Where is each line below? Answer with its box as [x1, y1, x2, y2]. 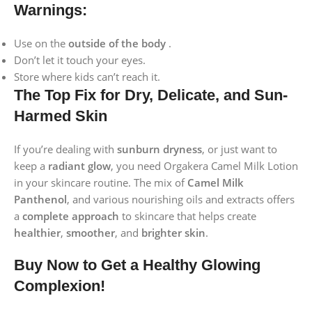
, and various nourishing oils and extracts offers [67, 192, 295, 206]
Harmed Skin [14, 107, 107, 125]
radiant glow [48, 158, 111, 173]
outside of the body [68, 36, 166, 50]
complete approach [22, 208, 119, 223]
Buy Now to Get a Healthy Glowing [14, 256, 260, 274]
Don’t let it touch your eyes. [14, 52, 146, 67]
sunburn [117, 141, 160, 156]
